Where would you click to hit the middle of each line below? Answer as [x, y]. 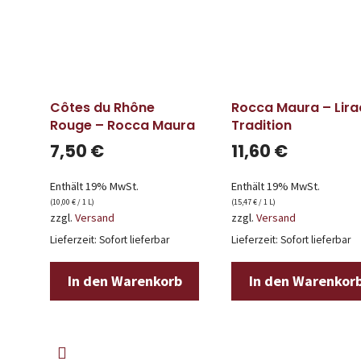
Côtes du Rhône [102, 108]
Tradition [261, 125]
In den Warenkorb [124, 280]
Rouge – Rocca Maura [122, 125]
